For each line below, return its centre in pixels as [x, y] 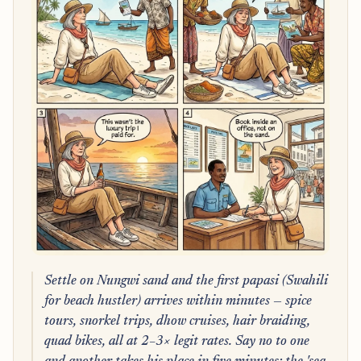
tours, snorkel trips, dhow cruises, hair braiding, [177, 321]
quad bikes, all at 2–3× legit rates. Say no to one [176, 341]
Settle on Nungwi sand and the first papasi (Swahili [186, 281]
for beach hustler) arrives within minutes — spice [178, 301]
